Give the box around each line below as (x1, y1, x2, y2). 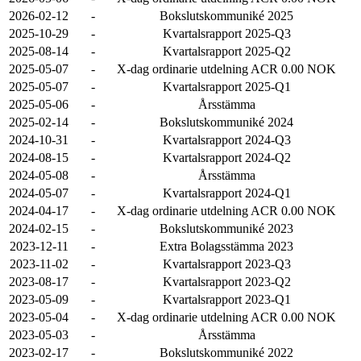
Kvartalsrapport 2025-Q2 (162, 44, 291, 58)
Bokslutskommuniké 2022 (160, 346, 293, 359)
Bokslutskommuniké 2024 (160, 115, 293, 129)
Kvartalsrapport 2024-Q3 (162, 133, 291, 147)
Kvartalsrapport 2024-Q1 (162, 186, 291, 200)
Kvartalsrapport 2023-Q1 (162, 293, 291, 306)
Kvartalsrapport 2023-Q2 (162, 275, 291, 288)
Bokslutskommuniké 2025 (160, 9, 293, 23)
